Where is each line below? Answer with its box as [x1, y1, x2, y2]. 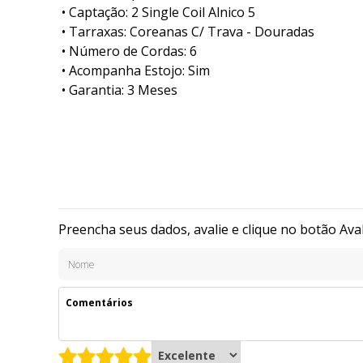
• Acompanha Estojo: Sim [62, 62, 210, 80]
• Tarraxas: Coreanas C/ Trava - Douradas [62, 23, 314, 41]
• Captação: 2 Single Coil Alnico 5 [62, 3, 255, 22]
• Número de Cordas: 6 [62, 42, 197, 61]
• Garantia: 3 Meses [62, 81, 177, 100]
